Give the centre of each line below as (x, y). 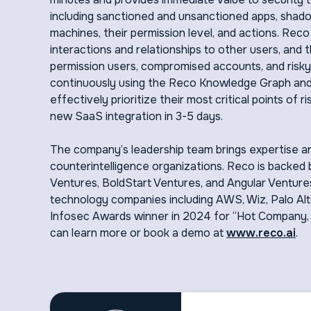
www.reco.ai (261, 233)
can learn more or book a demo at (138, 233)
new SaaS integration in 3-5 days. (138, 116)
